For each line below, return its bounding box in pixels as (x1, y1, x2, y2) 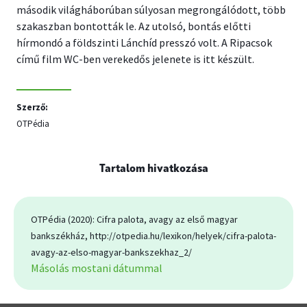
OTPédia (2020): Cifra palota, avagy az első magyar (31, 212, 238, 225)
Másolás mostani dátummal (31, 260, 162, 275)
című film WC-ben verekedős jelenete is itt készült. (16, 52, 254, 66)
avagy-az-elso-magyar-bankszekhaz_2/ (31, 245, 192, 258)
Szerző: (16, 101, 48, 113)
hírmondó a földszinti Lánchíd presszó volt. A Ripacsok (16, 36, 272, 49)
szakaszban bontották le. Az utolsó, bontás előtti (16, 19, 251, 33)
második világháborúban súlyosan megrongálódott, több (16, 3, 286, 16)
